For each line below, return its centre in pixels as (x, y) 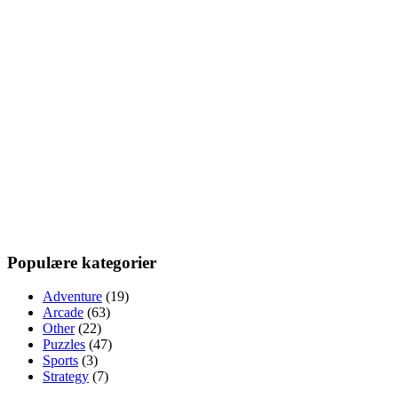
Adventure (72, 297)
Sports (60, 361)
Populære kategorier (82, 262)
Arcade (63, 313)
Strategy (66, 377)
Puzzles (64, 345)
